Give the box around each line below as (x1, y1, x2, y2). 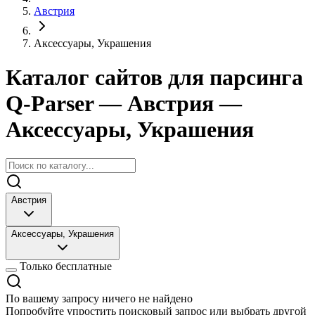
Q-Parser (6, 91, 99, 117)
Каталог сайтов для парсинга (6, 65, 303, 91)
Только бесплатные (20, 259, 112, 272)
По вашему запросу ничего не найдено (6, 292, 193, 304)
